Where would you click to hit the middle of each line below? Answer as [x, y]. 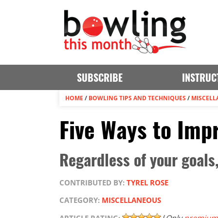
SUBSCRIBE [100, 77]
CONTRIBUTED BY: [93, 182]
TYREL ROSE [147, 182]
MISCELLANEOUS [131, 200]
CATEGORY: [81, 200]
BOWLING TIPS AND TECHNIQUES [137, 98]
